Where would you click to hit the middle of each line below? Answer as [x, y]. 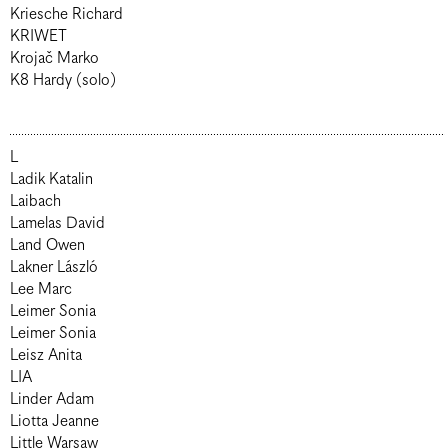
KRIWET [38, 36]
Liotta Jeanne [54, 421]
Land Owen [47, 245]
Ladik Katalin [51, 179]
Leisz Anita [46, 355]
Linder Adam [52, 399]
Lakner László [54, 267]
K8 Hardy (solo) [63, 80]
